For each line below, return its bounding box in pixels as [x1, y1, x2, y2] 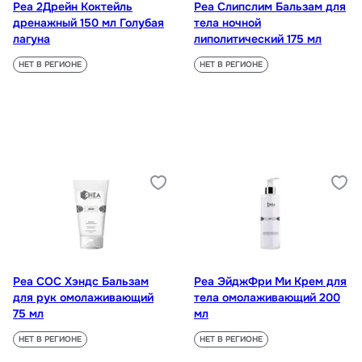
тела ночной [194, 15, 261, 31]
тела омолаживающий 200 [194, 290, 340, 305]
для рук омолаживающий [13, 290, 154, 305]
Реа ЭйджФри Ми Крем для [194, 274, 347, 289]
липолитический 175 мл [194, 32, 322, 47]
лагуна [13, 32, 50, 47]
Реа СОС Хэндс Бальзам [13, 274, 149, 289]
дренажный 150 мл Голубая [13, 15, 164, 31]
